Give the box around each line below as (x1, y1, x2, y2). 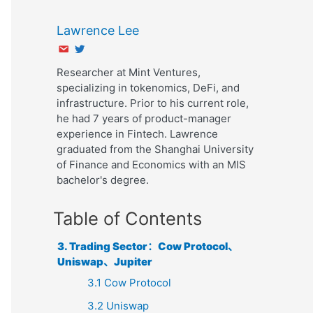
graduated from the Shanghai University (57, 142, 254, 156)
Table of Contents (53, 207, 202, 229)
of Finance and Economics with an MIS (57, 157, 246, 171)
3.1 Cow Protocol (87, 275, 171, 289)
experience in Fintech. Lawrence (57, 126, 218, 140)
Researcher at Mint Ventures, (57, 65, 201, 79)
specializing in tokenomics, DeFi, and (57, 80, 240, 94)
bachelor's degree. (57, 173, 149, 187)
